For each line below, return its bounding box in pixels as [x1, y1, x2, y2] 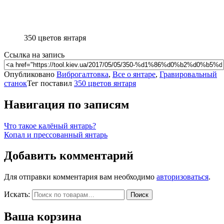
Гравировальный [159, 69, 217, 78]
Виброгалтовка [56, 69, 108, 78]
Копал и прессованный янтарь [4, 130, 107, 139]
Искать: [4, 190, 30, 199]
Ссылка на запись [4, 50, 64, 59]
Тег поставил [27, 78, 74, 87]
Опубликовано [4, 69, 56, 78]
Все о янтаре [112, 69, 155, 78]
